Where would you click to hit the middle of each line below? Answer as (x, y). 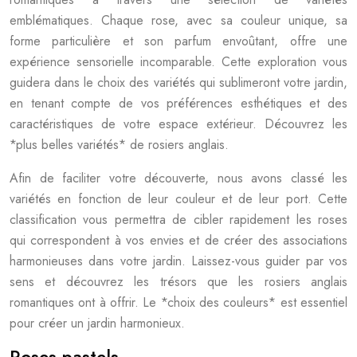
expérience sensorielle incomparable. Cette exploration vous (178, 62)
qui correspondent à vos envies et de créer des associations (178, 240)
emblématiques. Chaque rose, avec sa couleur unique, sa (178, 20)
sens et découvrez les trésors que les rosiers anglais (178, 282)
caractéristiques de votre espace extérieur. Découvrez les (178, 124)
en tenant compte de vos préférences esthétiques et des (178, 103)
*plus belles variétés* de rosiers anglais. (119, 145)
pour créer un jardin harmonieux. (97, 323)
